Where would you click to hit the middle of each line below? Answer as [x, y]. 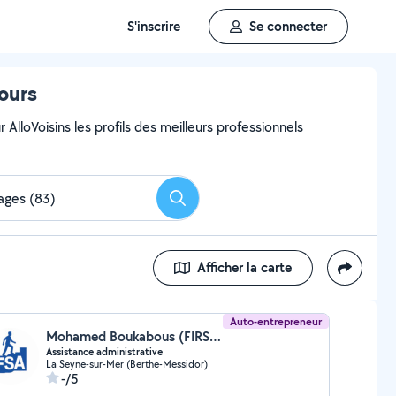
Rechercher [209, 203]
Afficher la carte [244, 267]
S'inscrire [154, 26]
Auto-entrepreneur [276, 321]
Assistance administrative [104, 352]
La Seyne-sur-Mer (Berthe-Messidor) [126, 364]
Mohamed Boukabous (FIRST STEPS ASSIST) [215, 336]
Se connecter [288, 26]
